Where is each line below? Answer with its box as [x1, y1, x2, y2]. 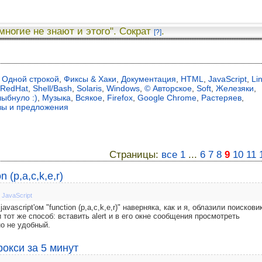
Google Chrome [137, 93, 196, 102]
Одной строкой [2, 74, 59, 84]
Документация [121, 74, 176, 84]
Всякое [75, 93, 102, 102]
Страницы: [109, 149, 161, 161]
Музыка [42, 93, 71, 102]
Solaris [77, 84, 102, 93]
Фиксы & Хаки [64, 74, 116, 84]
